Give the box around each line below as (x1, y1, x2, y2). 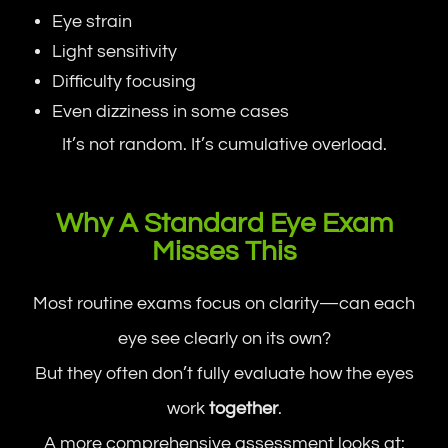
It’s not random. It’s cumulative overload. (61, 134, 387, 154)
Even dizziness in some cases (52, 101, 290, 121)
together (208, 398, 278, 418)
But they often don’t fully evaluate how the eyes (34, 363, 414, 383)
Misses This (151, 236, 297, 266)
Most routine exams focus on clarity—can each (33, 293, 415, 313)
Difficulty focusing (52, 71, 197, 91)
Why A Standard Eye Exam (55, 208, 393, 238)
